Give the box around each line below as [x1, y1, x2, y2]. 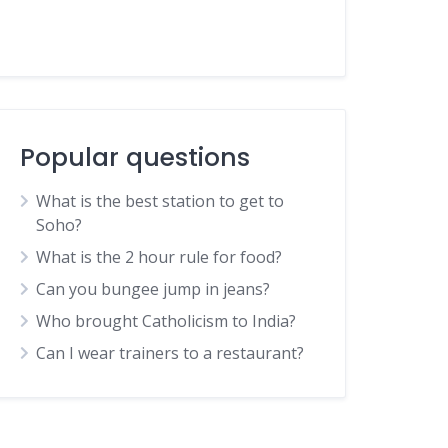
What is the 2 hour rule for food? [36, 246, 283, 268]
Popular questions [20, 140, 251, 175]
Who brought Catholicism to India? [36, 310, 297, 332]
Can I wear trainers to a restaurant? [36, 342, 305, 364]
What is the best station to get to [36, 190, 285, 212]
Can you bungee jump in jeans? [36, 278, 271, 300]
